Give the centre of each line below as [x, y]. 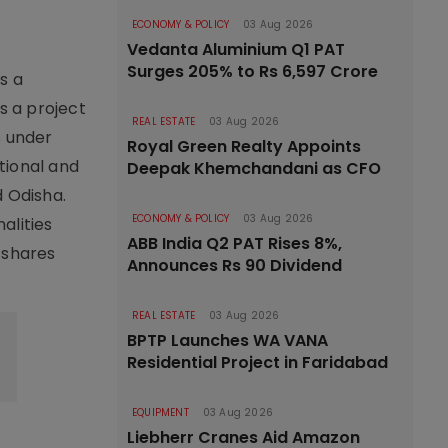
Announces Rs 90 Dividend [234, 265]
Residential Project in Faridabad [257, 362]
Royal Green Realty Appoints [244, 146]
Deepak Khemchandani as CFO [254, 168]
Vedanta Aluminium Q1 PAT [236, 49]
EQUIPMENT [160, 412]
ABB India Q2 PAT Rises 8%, [234, 243]
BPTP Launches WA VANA [227, 340]
